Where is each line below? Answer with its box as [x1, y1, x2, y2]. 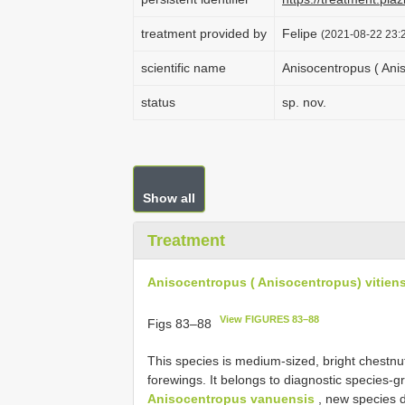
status [141, 95, 175, 109]
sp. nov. [282, 95, 326, 109]
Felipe [282, 26, 321, 41]
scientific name [141, 61, 226, 75]
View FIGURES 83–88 [220, 314, 320, 325]
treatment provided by [141, 26, 267, 41]
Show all [143, 191, 195, 205]
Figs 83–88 [147, 316, 215, 331]
